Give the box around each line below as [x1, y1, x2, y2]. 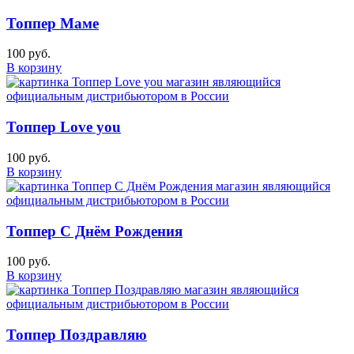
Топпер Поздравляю [6, 326, 147, 343]
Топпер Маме [6, 14, 99, 32]
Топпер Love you [6, 119, 121, 136]
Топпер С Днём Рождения [6, 222, 183, 239]
